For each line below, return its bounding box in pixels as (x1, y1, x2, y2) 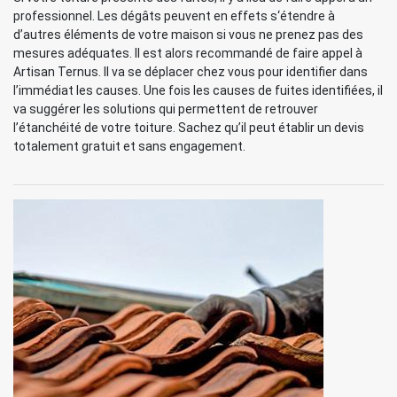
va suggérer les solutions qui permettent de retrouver (13, 102, 318, 116)
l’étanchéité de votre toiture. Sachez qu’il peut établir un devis (13, 121, 364, 135)
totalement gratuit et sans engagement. (13, 139, 245, 153)
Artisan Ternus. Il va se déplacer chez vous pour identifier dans (13, 65, 368, 79)
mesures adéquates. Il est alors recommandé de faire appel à (13, 46, 362, 60)
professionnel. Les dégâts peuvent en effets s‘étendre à (13, 9, 335, 23)
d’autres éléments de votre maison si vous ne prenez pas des (13, 27, 363, 42)
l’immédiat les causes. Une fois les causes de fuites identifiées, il (13, 83, 383, 97)
